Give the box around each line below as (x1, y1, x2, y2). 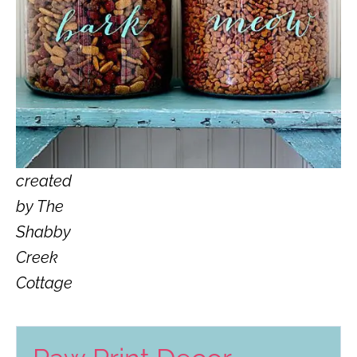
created (16, 171, 72, 191)
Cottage (16, 273, 73, 293)
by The (16, 197, 64, 217)
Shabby (16, 222, 71, 242)
